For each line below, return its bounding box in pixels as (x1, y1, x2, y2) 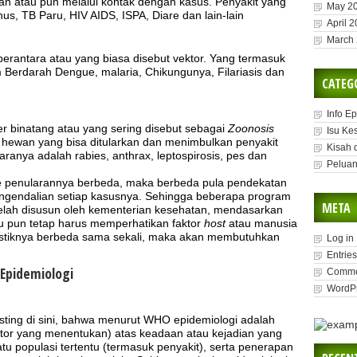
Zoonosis (228, 122, 274, 135)
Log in (327, 233, 354, 244)
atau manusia (226, 217, 297, 229)
